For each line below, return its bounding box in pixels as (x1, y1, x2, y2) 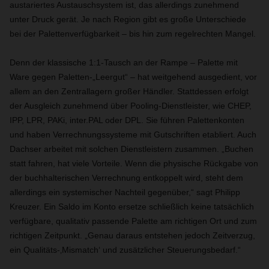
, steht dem (201, 173, 243, 183)
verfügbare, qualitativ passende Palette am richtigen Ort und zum (10, 216, 257, 226)
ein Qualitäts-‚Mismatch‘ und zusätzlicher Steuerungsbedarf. (10, 245, 238, 255)
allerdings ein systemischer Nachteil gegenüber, (10, 187, 191, 197)
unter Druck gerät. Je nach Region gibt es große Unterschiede (10, 14, 246, 24)
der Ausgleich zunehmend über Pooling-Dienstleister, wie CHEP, (10, 101, 252, 110)
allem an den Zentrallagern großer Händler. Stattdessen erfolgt (10, 86, 249, 96)
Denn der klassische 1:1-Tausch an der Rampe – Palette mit (10, 58, 238, 67)
